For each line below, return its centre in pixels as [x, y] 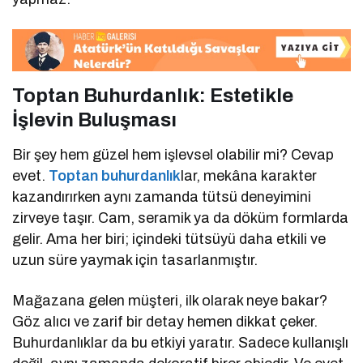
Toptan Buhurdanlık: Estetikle [153, 95]
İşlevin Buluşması [94, 120]
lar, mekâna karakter [249, 175]
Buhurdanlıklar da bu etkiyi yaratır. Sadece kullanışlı [181, 342]
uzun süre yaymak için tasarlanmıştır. [135, 260]
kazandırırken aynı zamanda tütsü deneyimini [162, 196]
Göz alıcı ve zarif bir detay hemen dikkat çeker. [165, 321]
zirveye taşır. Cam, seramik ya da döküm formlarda [181, 218]
